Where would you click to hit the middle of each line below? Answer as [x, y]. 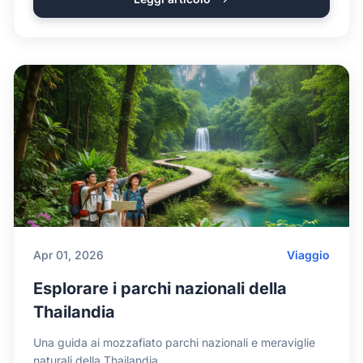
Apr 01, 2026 [68, 255]
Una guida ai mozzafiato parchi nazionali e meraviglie [174, 342]
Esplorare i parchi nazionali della [160, 288]
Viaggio [308, 255]
